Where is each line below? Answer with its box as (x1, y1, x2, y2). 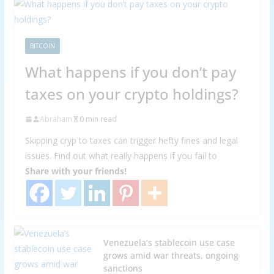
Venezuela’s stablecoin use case (103, 236, 235, 248)
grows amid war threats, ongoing (103, 249, 239, 261)
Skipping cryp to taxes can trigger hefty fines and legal (24, 135, 238, 147)
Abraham (39, 114, 72, 125)
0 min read (79, 114, 117, 125)
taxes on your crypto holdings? (24, 84, 239, 105)
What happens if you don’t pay (24, 62, 236, 83)
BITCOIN (29, 42, 55, 51)
